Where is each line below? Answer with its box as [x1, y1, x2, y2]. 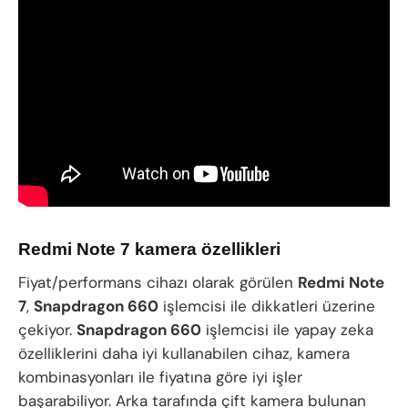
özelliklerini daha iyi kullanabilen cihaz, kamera [18, 343, 350, 364]
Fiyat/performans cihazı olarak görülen [18, 272, 298, 293]
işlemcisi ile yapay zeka [201, 320, 373, 341]
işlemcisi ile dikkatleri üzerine [158, 296, 375, 317]
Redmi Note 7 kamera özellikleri [18, 239, 280, 259]
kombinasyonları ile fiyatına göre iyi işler [18, 367, 302, 388]
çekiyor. [18, 320, 76, 341]
